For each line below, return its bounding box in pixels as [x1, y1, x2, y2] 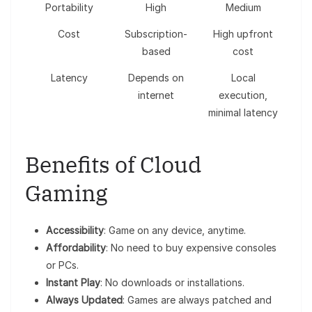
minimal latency [208, 107, 278, 119]
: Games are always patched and [123, 294, 272, 306]
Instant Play [46, 276, 100, 289]
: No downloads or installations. [100, 276, 244, 289]
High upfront [213, 28, 273, 40]
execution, [219, 89, 267, 102]
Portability [45, 1, 93, 14]
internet [138, 89, 174, 102]
